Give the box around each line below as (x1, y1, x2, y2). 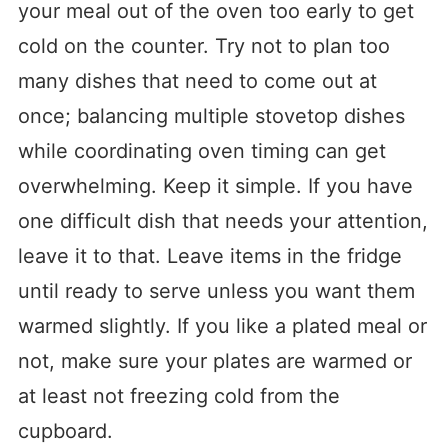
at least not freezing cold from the (17, 384, 340, 409)
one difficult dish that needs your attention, (17, 209, 428, 234)
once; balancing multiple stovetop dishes (17, 104, 405, 129)
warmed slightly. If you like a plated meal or (17, 314, 427, 339)
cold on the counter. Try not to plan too (17, 34, 390, 59)
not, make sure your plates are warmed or (17, 349, 412, 374)
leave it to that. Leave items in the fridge (17, 244, 402, 269)
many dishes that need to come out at (17, 69, 377, 94)
